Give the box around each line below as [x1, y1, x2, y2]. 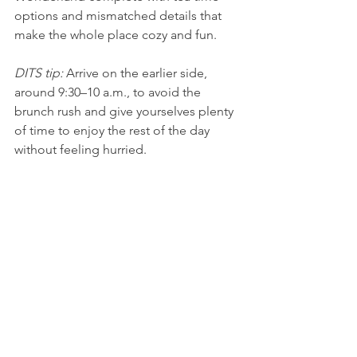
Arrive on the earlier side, [66, 65, 210, 80]
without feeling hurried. [14, 142, 150, 157]
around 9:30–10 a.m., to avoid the [14, 84, 204, 100]
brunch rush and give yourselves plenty [14, 104, 237, 119]
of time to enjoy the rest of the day [14, 123, 213, 138]
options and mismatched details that [14, 8, 225, 23]
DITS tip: [14, 65, 66, 80]
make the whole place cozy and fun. [14, 27, 220, 42]
